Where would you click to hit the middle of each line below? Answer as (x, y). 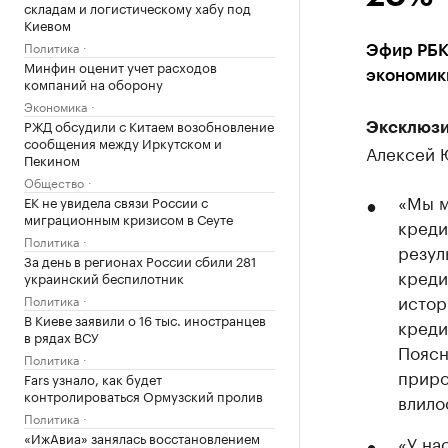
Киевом (47, 24)
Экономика (55, 105)
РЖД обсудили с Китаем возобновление (149, 125)
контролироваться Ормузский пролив (143, 395)
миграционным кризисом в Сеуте (128, 218)
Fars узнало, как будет (93, 378)
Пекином (52, 159)
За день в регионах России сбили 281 (140, 260)
